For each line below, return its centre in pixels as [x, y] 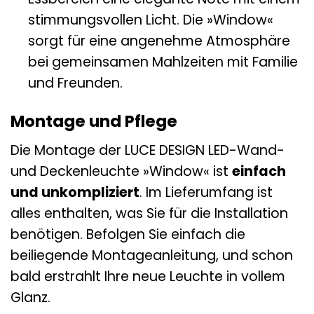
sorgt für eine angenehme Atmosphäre [159, 41]
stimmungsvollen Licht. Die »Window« [150, 20]
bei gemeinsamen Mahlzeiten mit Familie [163, 62]
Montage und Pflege [94, 122]
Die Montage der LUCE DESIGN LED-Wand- [148, 150]
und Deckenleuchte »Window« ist [121, 171]
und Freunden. [75, 83]
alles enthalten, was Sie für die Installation [149, 213]
